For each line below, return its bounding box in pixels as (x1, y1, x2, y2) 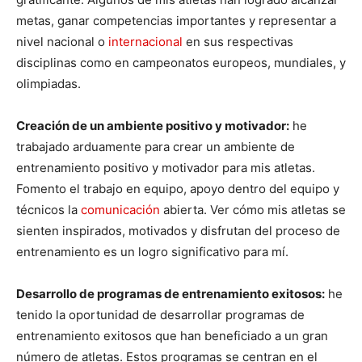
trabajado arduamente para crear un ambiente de (16, 139, 295, 155)
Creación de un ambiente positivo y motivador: (16, 118, 289, 134)
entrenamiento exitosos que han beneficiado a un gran (16, 328, 328, 344)
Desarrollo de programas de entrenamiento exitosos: (16, 286, 325, 302)
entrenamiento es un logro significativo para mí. (16, 244, 288, 260)
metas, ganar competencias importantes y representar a (16, 13, 336, 29)
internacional (108, 34, 183, 50)
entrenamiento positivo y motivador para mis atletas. (16, 160, 315, 176)
